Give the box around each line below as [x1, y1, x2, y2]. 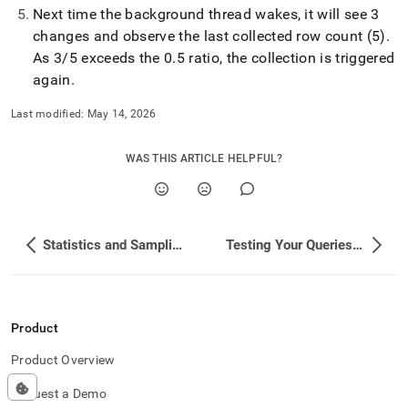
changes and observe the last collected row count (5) [33, 27, 386, 45]
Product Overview [11, 352, 116, 367]
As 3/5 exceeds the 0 [33, 49, 173, 66]
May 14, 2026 [87, 107, 157, 120]
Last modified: [11, 107, 85, 120]
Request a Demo [11, 386, 107, 401]
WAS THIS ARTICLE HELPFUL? [125, 152, 283, 165]
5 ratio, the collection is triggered [176, 49, 395, 66]
